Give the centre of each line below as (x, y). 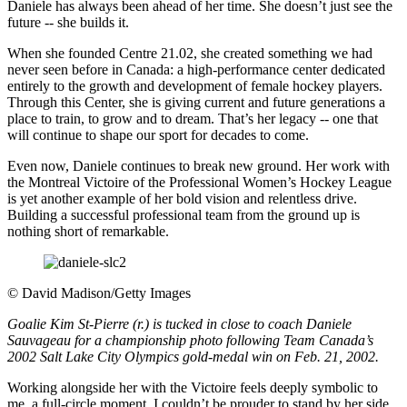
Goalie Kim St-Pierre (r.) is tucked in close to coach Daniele (179, 323)
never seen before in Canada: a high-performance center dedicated (196, 69)
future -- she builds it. (68, 22)
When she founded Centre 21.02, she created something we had (190, 53)
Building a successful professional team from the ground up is (184, 214)
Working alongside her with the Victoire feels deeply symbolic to (193, 387)
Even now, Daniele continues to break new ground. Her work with (199, 165)
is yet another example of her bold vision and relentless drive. (182, 198)
